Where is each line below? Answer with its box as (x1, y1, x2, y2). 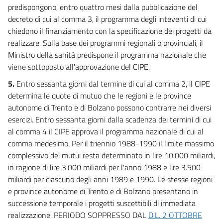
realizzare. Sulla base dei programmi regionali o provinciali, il (8, 36, 203, 49)
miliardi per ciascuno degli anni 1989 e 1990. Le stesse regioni (8, 173, 213, 185)
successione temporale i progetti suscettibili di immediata (8, 197, 196, 209)
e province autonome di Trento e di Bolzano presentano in (8, 185, 198, 197)
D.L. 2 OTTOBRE (148, 209, 202, 221)
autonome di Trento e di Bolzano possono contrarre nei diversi (8, 101, 211, 113)
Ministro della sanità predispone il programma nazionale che (8, 48, 206, 61)
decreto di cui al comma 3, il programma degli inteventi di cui (8, 12, 207, 25)
